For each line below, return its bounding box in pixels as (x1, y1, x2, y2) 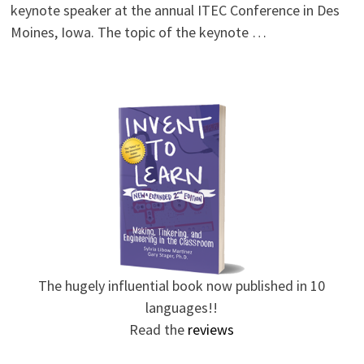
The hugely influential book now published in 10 (38, 275, 326, 295)
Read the (129, 319, 188, 339)
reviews (188, 319, 235, 339)
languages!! (145, 297, 219, 317)
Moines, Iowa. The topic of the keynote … (10, 22, 266, 41)
